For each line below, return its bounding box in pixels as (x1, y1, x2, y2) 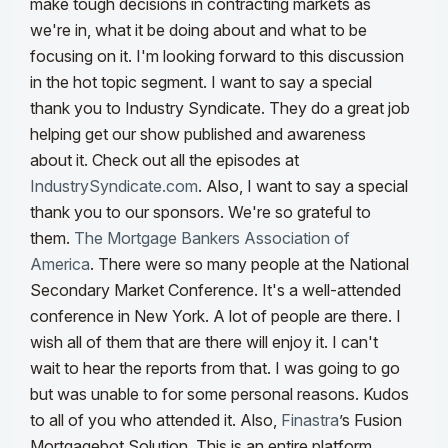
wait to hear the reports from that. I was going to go (30, 358, 400, 379)
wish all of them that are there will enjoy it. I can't (30, 332, 378, 353)
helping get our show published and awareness (30, 124, 366, 145)
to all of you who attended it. (30, 410, 236, 431)
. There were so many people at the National (90, 254, 409, 275)
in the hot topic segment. (30, 72, 207, 93)
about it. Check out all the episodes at (30, 150, 299, 171)
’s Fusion (339, 410, 402, 431)
